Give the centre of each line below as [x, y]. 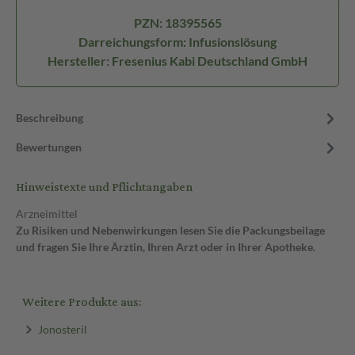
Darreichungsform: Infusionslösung [177, 42]
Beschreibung [50, 118]
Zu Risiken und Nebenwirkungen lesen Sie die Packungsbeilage [170, 230]
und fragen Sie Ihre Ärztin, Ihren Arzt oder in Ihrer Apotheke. [166, 247]
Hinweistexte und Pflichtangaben [104, 187]
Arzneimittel [47, 214]
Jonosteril [62, 329]
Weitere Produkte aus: [82, 302]
